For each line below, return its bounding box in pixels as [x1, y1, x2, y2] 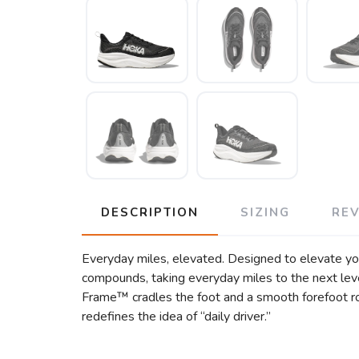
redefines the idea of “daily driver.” [82, 308, 271, 326]
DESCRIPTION [101, 204, 199, 221]
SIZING [240, 204, 290, 221]
